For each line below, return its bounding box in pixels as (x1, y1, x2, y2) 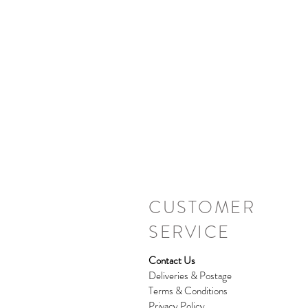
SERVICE (148, 219, 230, 245)
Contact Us (148, 252, 195, 268)
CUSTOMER (148, 195, 255, 220)
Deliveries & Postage (148, 267, 232, 283)
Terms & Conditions (148, 283, 228, 298)
